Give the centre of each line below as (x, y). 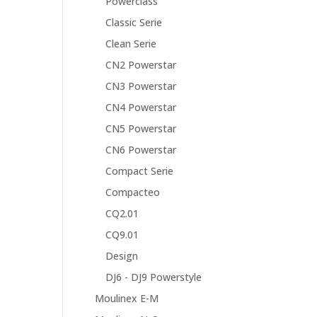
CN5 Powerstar (141, 128)
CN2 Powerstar (141, 65)
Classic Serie (134, 22)
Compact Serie (140, 171)
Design (122, 256)
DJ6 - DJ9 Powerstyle (154, 277)
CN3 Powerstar (141, 86)
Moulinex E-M (127, 298)
